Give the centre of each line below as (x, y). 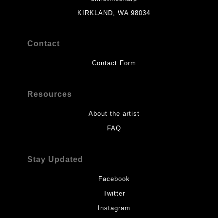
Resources (50, 94)
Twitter (114, 193)
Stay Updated (55, 159)
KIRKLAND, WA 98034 (114, 13)
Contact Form (114, 63)
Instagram (114, 208)
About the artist (114, 113)
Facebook (114, 179)
